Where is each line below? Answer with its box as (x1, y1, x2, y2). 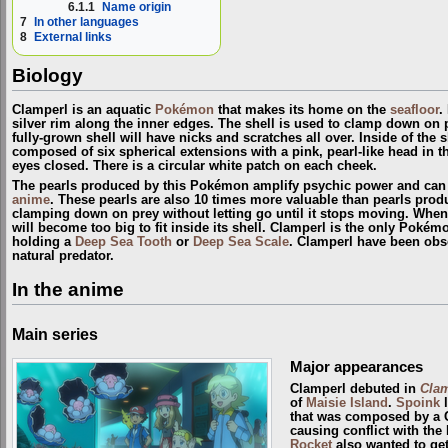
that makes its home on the (214, 102, 390, 117)
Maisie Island (305, 396, 388, 411)
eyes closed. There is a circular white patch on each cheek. (12, 158, 377, 173)
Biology (12, 65, 83, 87)
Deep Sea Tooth (75, 235, 172, 250)
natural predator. (12, 249, 114, 264)
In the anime (12, 278, 124, 300)
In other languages (34, 14, 139, 29)
